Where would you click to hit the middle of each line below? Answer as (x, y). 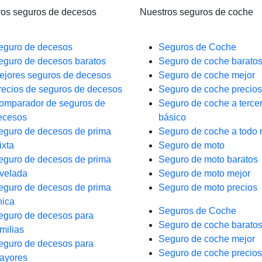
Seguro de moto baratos (208, 159)
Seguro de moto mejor (204, 173)
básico (172, 117)
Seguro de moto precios (208, 187)
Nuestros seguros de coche (196, 12)
